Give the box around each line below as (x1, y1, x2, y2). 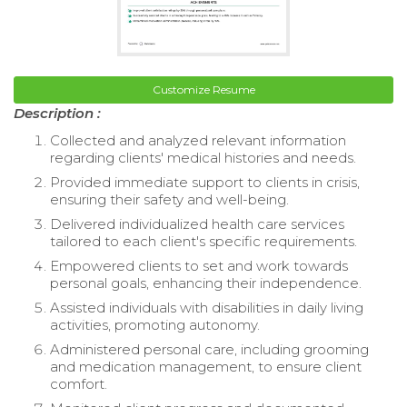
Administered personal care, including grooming (50, 340, 369, 358)
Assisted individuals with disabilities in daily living (50, 298, 363, 316)
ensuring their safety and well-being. (50, 190, 289, 208)
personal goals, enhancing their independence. (50, 273, 362, 292)
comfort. (50, 374, 107, 392)
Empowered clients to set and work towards (50, 256, 348, 274)
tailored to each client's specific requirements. (50, 232, 357, 250)
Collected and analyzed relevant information (50, 131, 346, 149)
